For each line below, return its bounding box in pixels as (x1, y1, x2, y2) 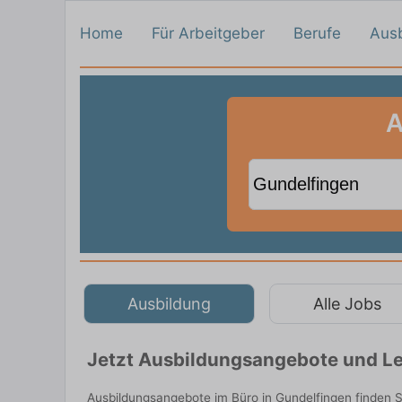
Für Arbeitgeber (152, 24, 265, 42)
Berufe (293, 24, 341, 42)
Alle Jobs (313, 293, 381, 313)
